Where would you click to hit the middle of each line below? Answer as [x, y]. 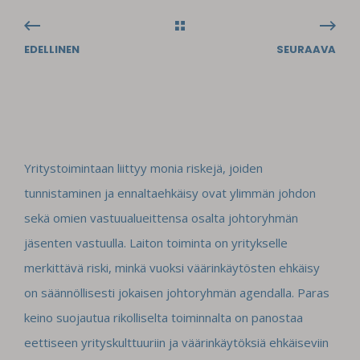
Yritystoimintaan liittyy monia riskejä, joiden [143, 168]
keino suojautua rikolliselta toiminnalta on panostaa [164, 317]
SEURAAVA [306, 49]
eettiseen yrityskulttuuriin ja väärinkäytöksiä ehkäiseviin [176, 342]
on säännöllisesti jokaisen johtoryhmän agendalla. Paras [177, 292]
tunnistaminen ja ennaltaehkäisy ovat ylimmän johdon [170, 192]
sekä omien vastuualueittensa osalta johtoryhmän [161, 217]
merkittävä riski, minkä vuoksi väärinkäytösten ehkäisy [172, 267]
